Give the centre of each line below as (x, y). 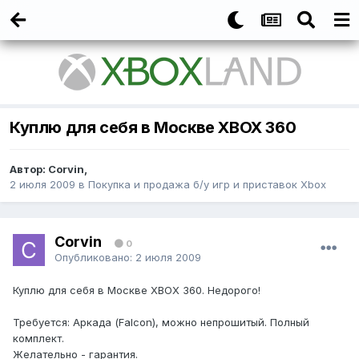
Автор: (29, 169)
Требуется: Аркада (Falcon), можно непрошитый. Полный (161, 323)
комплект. (38, 339)
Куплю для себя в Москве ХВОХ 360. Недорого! (137, 290)
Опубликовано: (95, 257)
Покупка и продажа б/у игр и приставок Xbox (207, 185)
